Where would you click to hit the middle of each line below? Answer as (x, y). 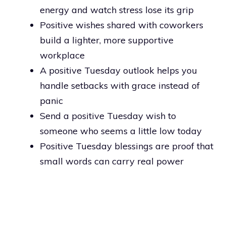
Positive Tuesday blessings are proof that (127, 146)
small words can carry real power (112, 161)
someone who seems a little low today (121, 131)
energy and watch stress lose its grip (117, 10)
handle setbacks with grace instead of (120, 85)
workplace (62, 55)
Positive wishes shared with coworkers (122, 25)
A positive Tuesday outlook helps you (119, 70)
